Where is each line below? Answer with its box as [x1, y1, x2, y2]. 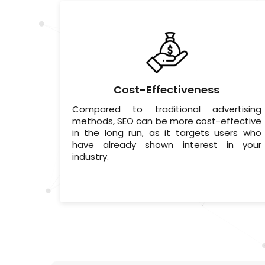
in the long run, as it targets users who [72, 127, 261, 140]
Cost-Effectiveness [114, 82, 220, 98]
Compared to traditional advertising [72, 103, 261, 116]
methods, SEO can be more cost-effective [72, 115, 261, 128]
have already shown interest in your [72, 138, 261, 151]
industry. [72, 150, 109, 163]
